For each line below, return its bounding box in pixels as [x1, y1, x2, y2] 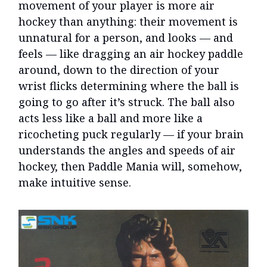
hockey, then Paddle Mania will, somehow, [18, 159, 242, 174]
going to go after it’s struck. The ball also [18, 95, 235, 110]
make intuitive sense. [18, 175, 131, 190]
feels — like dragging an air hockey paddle [18, 46, 243, 61]
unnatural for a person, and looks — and [18, 30, 233, 45]
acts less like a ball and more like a [18, 111, 203, 126]
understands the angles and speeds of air [18, 143, 235, 158]
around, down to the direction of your [18, 63, 219, 77]
